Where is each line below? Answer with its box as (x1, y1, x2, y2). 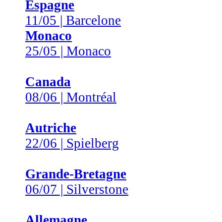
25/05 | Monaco (25, 44, 111, 58)
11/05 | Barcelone (25, 13, 121, 28)
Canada (25, 74, 71, 89)
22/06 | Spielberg (25, 136, 119, 151)
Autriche (25, 120, 76, 135)
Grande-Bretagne (25, 166, 126, 181)
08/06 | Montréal (25, 90, 116, 105)
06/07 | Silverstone (25, 182, 128, 197)
